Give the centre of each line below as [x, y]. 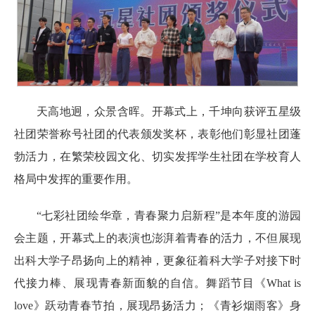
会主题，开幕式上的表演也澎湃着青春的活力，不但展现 [157, 238]
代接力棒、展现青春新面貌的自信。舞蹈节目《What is [157, 283]
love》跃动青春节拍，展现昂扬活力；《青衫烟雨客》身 [157, 305]
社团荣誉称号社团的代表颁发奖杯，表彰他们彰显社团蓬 [157, 134]
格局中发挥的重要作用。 [76, 179]
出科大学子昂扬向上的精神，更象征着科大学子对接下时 [157, 260]
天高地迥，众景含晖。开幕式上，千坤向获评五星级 [169, 111]
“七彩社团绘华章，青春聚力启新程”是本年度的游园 [169, 215]
